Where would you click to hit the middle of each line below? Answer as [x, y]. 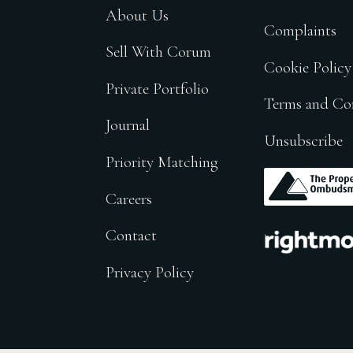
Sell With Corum [159, 52]
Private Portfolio [158, 88]
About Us [137, 15]
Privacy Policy [150, 272]
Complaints [301, 31]
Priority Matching [162, 162]
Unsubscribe [304, 140]
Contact [132, 236]
